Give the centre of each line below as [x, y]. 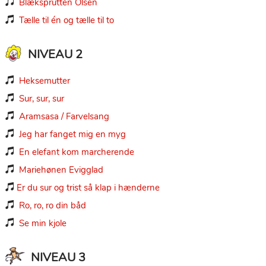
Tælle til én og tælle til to [66, 20]
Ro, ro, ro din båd [52, 205]
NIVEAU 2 [55, 54]
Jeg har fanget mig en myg [72, 134]
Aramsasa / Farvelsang [64, 116]
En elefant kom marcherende [76, 152]
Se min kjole [42, 223]
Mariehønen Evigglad [61, 170]
